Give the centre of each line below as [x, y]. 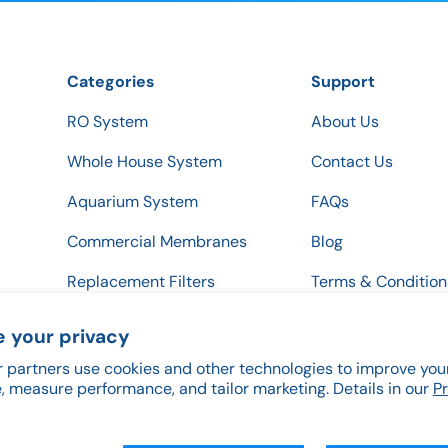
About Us [345, 121]
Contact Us [352, 161]
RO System [107, 121]
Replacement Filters [141, 281]
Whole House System [144, 161]
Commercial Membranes [157, 241]
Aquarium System [132, 201]
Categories [111, 81]
